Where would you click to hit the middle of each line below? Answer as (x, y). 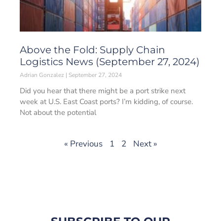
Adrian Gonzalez (43, 75)
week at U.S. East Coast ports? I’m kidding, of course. (106, 102)
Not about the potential (58, 112)
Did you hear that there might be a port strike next (103, 91)
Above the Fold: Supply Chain (92, 50)
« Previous (83, 144)
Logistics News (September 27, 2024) (110, 62)
